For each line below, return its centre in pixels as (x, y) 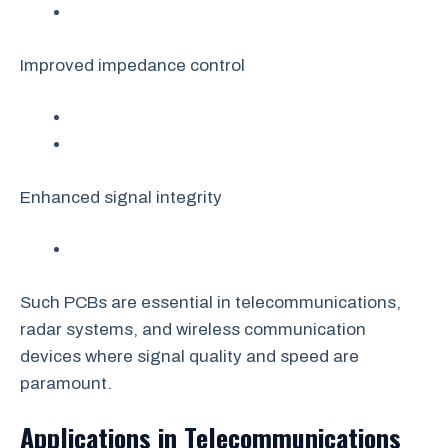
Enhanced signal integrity (121, 197)
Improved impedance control (132, 65)
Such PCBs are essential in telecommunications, (210, 302)
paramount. (66, 383)
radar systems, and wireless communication (193, 329)
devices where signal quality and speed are (189, 356)
